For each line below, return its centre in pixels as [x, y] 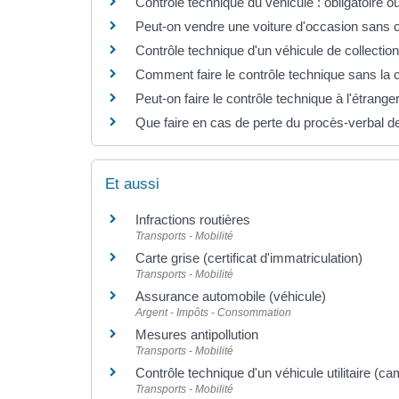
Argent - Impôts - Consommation [213, 312]
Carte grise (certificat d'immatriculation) [249, 257]
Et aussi [132, 183]
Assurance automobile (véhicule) [231, 296]
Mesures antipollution [197, 334]
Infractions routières [193, 219]
